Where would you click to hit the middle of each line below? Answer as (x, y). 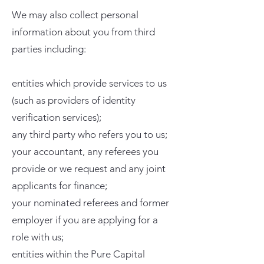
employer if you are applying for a (85, 220)
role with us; (38, 237)
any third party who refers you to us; (90, 134)
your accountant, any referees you (85, 151)
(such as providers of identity (74, 100)
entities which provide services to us (89, 83)
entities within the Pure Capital (78, 254)
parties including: (49, 49)
